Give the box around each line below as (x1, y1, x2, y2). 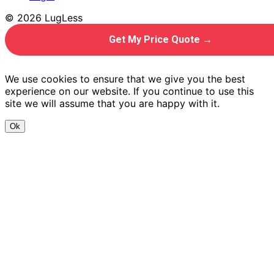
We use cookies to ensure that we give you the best (5, 73, 245, 86)
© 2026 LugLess (5, 12, 83, 24)
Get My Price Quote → (108, 34, 212, 46)
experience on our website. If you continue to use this (5, 85, 254, 98)
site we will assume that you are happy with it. (5, 97, 220, 110)
